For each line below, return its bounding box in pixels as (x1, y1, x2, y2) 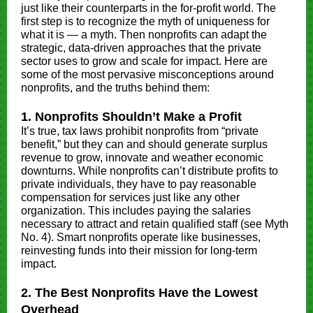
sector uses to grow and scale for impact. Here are (21, 55, 268, 67)
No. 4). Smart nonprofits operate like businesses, (21, 231, 261, 243)
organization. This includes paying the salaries (21, 205, 251, 217)
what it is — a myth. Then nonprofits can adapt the (21, 29, 267, 41)
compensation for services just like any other (21, 191, 240, 203)
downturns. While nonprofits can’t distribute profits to (21, 165, 278, 177)
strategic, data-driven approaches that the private (21, 42, 261, 54)
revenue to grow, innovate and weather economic (21, 152, 263, 163)
